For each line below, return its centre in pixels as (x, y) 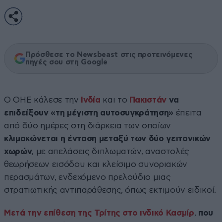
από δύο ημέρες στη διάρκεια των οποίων (88, 125)
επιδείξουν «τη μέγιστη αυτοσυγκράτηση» (89, 112)
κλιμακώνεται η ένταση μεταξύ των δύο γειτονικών (108, 138)
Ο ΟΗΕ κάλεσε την (43, 100)
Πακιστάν (148, 100)
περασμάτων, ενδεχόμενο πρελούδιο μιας (87, 177)
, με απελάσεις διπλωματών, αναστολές (111, 151)
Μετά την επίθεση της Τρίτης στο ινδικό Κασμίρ (99, 213)
